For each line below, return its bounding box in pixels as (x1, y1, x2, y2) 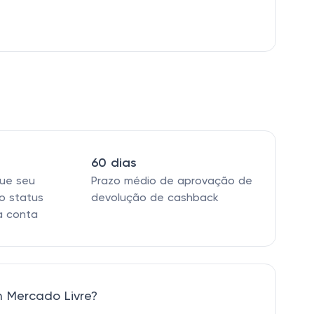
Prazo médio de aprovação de (90, 176, 252, 187)
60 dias (90, 157, 137, 170)
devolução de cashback (90, 193, 219, 204)
